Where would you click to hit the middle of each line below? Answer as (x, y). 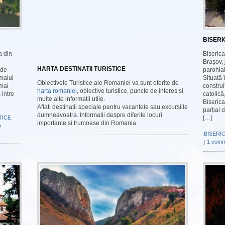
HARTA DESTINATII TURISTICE (81, 69)
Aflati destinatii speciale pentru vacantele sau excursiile (113, 107)
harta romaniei (57, 91)
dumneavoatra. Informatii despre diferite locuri (100, 115)
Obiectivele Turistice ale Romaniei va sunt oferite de (108, 83)
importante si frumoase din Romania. (87, 123)
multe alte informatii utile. (71, 99)
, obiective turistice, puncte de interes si (130, 91)
